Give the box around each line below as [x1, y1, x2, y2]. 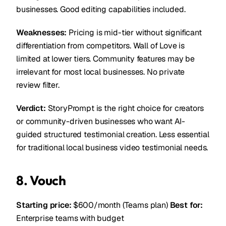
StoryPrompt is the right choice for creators [45, 103, 204, 114]
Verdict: [16, 103, 46, 114]
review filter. [16, 80, 60, 90]
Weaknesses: [16, 27, 67, 38]
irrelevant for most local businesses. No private [16, 67, 185, 77]
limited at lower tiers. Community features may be [16, 53, 195, 64]
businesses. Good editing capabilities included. [16, 4, 186, 15]
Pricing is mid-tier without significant [67, 27, 202, 38]
